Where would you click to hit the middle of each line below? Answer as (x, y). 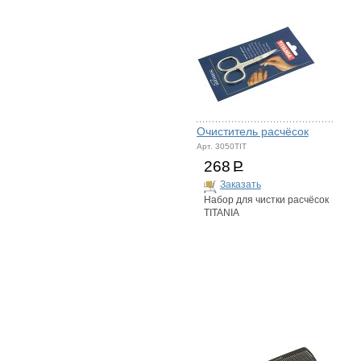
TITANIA (221, 213)
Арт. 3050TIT (221, 146)
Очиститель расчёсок (252, 132)
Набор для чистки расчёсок (266, 200)
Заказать (240, 184)
